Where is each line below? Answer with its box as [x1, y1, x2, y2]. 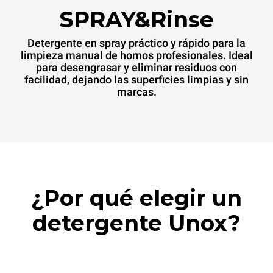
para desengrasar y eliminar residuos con [36, 61, 237, 74]
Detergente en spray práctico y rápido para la [27, 37, 246, 49]
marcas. [116, 85, 157, 98]
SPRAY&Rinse [59, 6, 214, 33]
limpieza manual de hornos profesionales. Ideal [20, 49, 253, 62]
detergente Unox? [32, 210, 241, 236]
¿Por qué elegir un [31, 185, 242, 211]
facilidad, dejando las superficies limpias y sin [24, 73, 249, 86]
